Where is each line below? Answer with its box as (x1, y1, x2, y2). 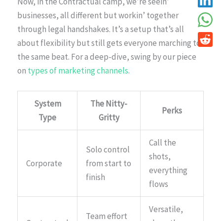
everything (149, 164, 187, 176)
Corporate (26, 157, 62, 169)
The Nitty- (90, 98, 127, 109)
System (34, 98, 61, 109)
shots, (149, 150, 171, 162)
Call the (149, 137, 176, 148)
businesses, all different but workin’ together (17, 9, 179, 21)
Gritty (98, 111, 119, 123)
